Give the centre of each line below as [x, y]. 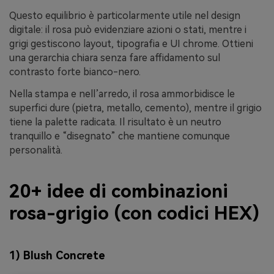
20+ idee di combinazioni [119, 191]
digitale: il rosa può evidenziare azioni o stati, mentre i [128, 30]
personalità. [36, 150]
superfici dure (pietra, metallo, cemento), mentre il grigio [135, 108]
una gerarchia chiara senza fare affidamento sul [115, 58]
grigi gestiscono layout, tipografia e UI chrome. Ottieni [131, 44]
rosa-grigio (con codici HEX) [134, 213]
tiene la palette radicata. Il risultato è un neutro [115, 122]
